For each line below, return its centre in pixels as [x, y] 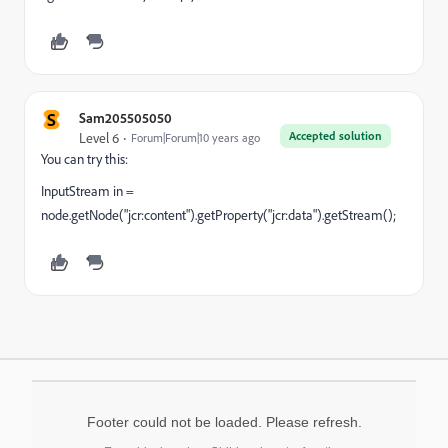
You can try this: [84, 159]
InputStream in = [87, 191]
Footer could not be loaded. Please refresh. [224, 422]
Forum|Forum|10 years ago [195, 137]
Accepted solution [335, 135]
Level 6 [99, 138]
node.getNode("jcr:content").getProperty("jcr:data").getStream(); [218, 215]
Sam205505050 [125, 117]
